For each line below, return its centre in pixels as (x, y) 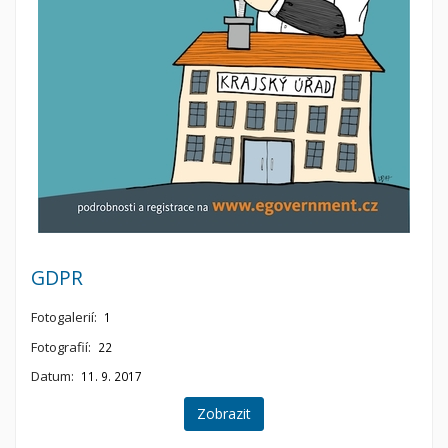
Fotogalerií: (64, 317)
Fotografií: (61, 346)
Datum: (52, 376)
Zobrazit (224, 413)
